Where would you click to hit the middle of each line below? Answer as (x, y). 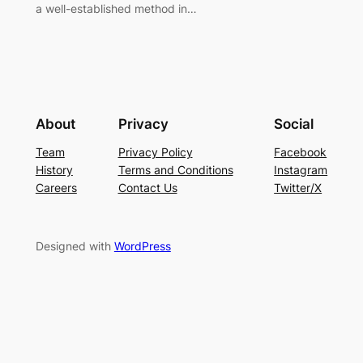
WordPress (142, 246)
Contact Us (147, 187)
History (54, 169)
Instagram (301, 169)
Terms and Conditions (175, 169)
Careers (56, 187)
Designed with (75, 246)
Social (294, 124)
